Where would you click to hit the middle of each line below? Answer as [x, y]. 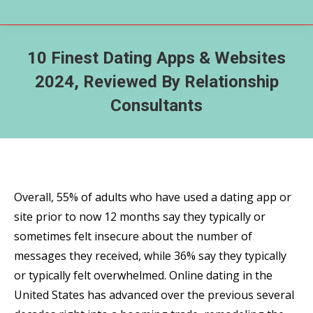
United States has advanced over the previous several [154, 295]
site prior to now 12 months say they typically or [140, 217]
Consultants [156, 105]
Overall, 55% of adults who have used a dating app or [153, 197]
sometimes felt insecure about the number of [133, 236]
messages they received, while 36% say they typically [150, 256]
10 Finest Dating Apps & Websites [156, 58]
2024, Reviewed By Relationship [156, 82]
